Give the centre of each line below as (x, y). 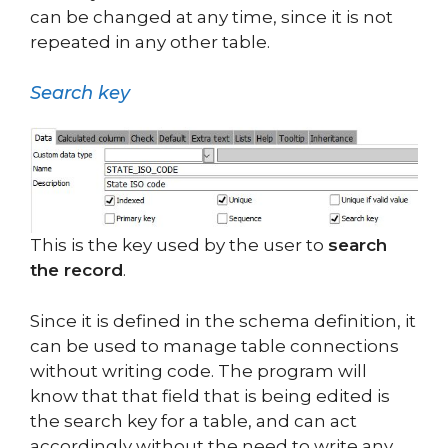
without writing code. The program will (198, 370)
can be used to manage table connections (214, 345)
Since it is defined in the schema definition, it (223, 320)
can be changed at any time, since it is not (211, 16)
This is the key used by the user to (179, 245)
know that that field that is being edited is (210, 395)
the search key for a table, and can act (193, 420)
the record (76, 270)
